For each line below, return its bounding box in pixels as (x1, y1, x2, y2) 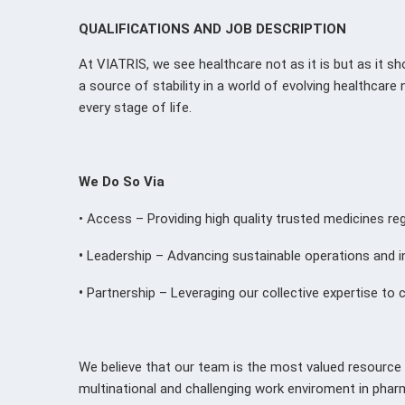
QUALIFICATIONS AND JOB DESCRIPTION (79, 20, 346, 37)
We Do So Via (79, 173, 165, 190)
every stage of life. (79, 99, 192, 116)
